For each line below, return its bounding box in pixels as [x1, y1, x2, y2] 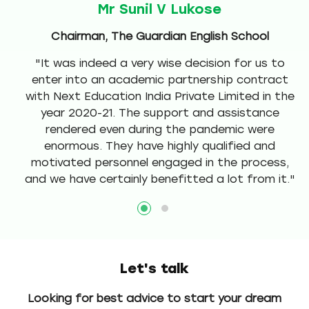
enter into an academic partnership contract [31, 72, 288, 86]
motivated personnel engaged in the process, [30, 155, 289, 169]
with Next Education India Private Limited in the [25, 89, 295, 103]
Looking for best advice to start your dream [28, 291, 281, 305]
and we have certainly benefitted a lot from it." [24, 172, 295, 186]
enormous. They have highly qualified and [44, 139, 275, 152]
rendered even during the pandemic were [45, 122, 275, 136]
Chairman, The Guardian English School [50, 29, 269, 43]
